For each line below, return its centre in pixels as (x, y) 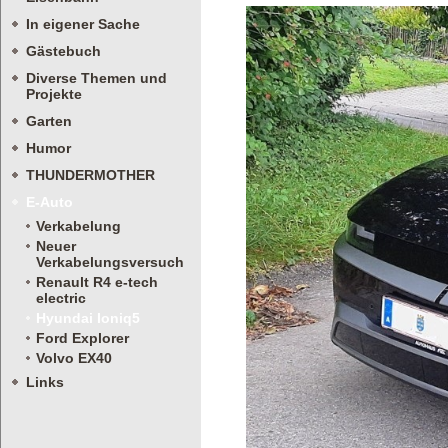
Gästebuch (63, 51)
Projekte (54, 94)
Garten (49, 121)
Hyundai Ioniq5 (88, 318)
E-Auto (49, 202)
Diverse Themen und (96, 78)
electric (61, 298)
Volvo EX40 (74, 358)
